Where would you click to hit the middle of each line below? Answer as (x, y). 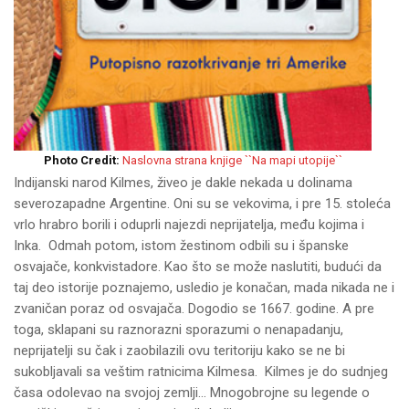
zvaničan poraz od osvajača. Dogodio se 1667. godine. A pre (194, 309)
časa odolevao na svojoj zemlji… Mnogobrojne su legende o (192, 393)
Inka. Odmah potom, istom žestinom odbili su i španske (181, 246)
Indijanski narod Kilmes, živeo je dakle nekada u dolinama (183, 183)
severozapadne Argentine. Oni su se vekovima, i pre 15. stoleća (202, 204)
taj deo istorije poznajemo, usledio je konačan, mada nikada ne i (204, 288)
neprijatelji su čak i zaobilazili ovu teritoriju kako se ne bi (179, 351)
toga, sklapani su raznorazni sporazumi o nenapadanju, (178, 330)
